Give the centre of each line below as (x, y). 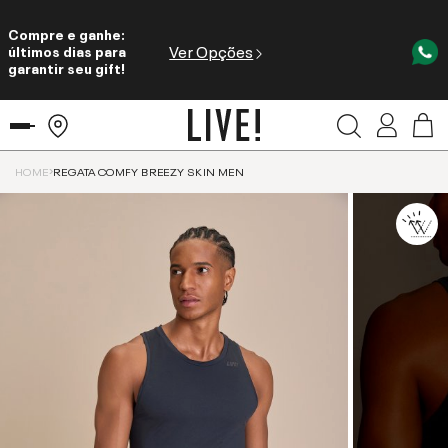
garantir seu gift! (66, 66)
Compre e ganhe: (66, 32)
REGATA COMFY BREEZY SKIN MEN (149, 170)
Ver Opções (211, 50)
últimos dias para (67, 49)
